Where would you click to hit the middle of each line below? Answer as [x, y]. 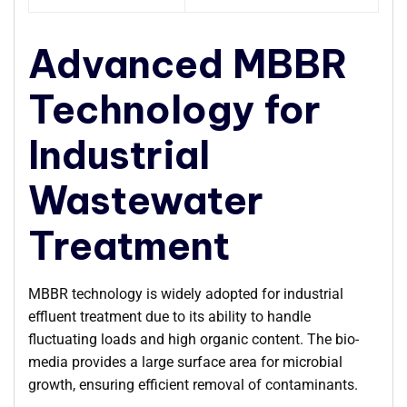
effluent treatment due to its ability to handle [169, 317]
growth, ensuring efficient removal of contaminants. [193, 385]
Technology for [174, 110]
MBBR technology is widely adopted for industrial [186, 294]
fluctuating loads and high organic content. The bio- [194, 340]
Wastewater [146, 201]
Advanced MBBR [188, 65]
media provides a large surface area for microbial [185, 362]
